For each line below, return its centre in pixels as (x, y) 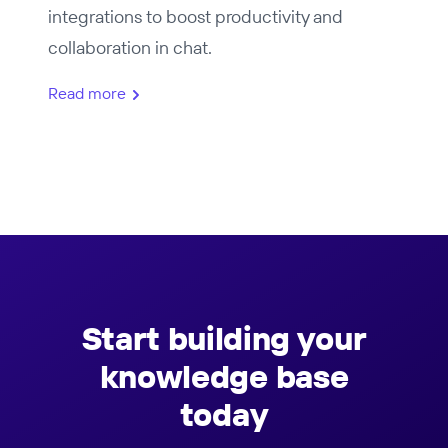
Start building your (224, 338)
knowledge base (224, 376)
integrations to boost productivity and (195, 16)
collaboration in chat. (130, 47)
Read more (87, 93)
